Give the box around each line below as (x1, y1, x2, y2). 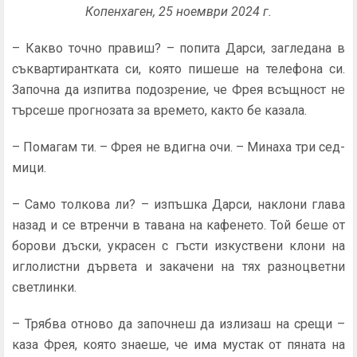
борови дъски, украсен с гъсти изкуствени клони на (12, 238, 345, 253)
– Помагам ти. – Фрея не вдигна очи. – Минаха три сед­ (12, 139, 345, 155)
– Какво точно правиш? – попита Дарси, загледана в (12, 41, 345, 56)
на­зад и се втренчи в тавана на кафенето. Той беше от (12, 218, 345, 233)
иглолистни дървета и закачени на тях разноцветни (12, 259, 345, 274)
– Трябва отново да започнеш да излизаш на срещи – (12, 316, 345, 331)
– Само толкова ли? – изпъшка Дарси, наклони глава (12, 197, 345, 212)
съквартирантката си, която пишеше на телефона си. (12, 61, 345, 76)
